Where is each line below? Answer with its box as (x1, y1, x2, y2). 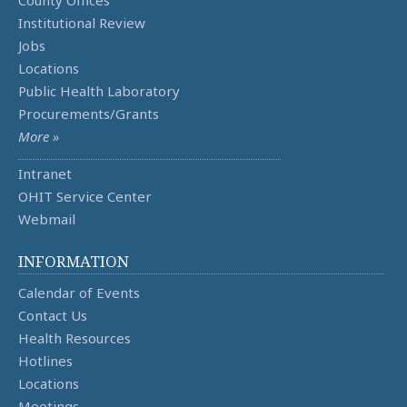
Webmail (18, 210, 75, 229)
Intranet (18, 164, 72, 184)
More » (18, 127, 59, 146)
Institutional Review (18, 14, 145, 33)
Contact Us (18, 306, 87, 325)
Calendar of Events (18, 283, 140, 303)
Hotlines (18, 352, 73, 371)
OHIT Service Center (18, 187, 152, 206)
